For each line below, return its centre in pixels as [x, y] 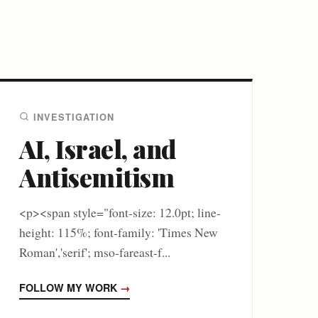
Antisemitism [97, 177]
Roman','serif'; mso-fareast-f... [95, 252]
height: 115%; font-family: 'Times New [119, 232]
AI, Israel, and [98, 148]
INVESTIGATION [74, 117]
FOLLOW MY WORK [70, 287]
